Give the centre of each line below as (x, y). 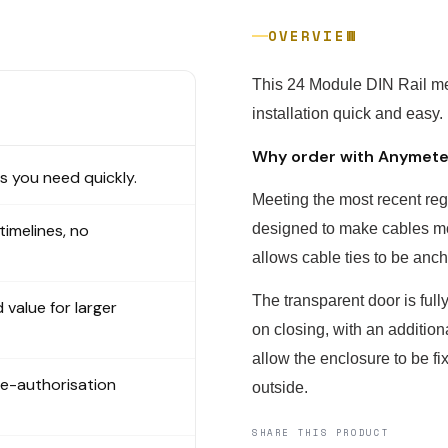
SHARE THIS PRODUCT (321, 432)
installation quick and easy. (347, 113)
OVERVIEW (311, 35)
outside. (282, 387)
